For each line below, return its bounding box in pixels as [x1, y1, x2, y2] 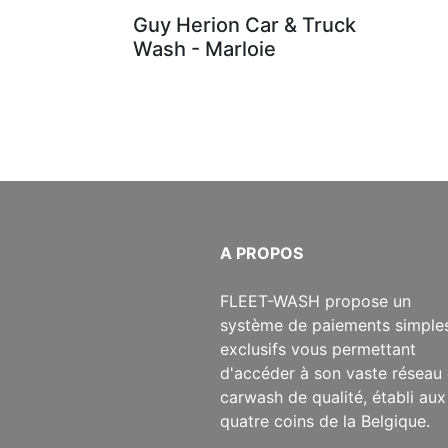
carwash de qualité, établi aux [219, 387, 446, 407]
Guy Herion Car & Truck [133, 13, 356, 37]
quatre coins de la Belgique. [219, 411, 430, 431]
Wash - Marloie [133, 37, 276, 61]
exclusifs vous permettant [219, 339, 416, 359]
